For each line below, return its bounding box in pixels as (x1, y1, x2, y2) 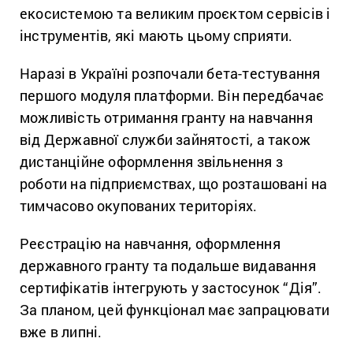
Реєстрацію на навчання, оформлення (20, 233, 281, 253)
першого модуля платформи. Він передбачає (20, 85, 325, 105)
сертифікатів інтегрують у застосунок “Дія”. (20, 277, 322, 297)
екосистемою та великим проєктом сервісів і (20, 3, 331, 23)
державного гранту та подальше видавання (20, 255, 316, 275)
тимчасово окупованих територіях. (20, 195, 258, 215)
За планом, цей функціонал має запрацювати (20, 299, 330, 319)
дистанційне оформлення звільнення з (20, 151, 284, 171)
